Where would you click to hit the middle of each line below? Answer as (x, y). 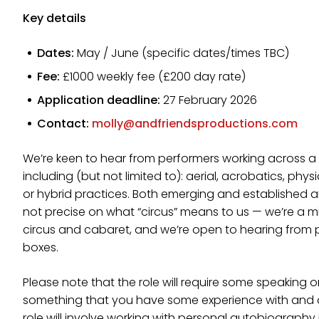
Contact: (64, 124)
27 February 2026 (209, 100)
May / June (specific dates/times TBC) (182, 53)
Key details (54, 18)
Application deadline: (99, 100)
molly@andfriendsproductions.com (195, 124)
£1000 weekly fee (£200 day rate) (154, 77)
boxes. (41, 247)
